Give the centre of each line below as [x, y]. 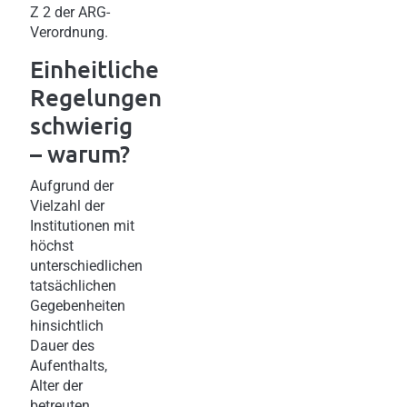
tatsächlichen [73, 285]
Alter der [56, 385]
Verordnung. [69, 32]
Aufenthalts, [69, 365]
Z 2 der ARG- [70, 12]
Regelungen [96, 96]
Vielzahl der [67, 205]
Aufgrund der [72, 185]
